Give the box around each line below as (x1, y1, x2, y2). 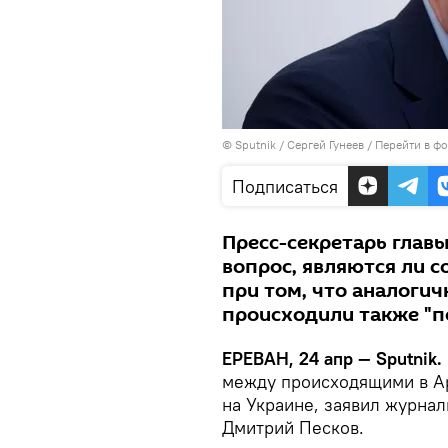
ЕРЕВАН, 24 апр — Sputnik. (222, 347, 442, 370)
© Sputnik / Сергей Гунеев (222, 137, 364, 152)
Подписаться (232, 175, 338, 198)
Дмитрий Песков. (222, 416, 364, 439)
